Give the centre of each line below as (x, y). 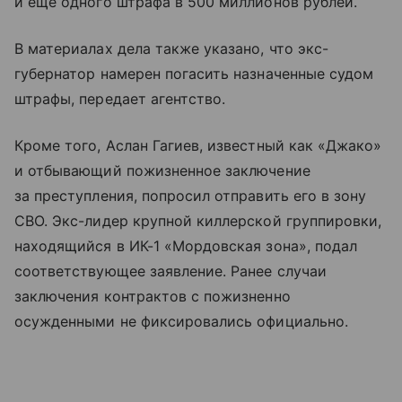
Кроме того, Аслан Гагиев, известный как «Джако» (198, 145)
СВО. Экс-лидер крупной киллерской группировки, (198, 221)
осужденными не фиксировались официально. (181, 321)
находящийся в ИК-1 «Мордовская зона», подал (186, 246)
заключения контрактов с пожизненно (153, 296)
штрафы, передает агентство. (120, 99)
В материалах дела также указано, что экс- (171, 48)
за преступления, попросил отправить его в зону (191, 196)
